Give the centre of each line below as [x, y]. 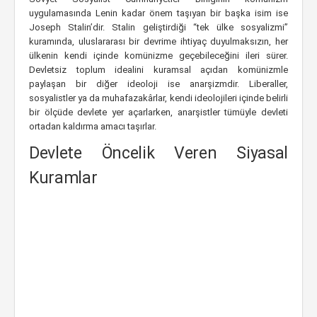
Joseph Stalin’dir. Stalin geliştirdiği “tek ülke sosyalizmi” [158, 27]
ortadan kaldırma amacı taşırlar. [93, 126]
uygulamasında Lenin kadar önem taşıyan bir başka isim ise [158, 13]
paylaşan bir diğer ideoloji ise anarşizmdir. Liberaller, [158, 84]
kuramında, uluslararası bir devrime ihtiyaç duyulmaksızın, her [158, 41]
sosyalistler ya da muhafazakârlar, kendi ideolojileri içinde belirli [158, 98]
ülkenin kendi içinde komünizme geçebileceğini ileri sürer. [158, 56]
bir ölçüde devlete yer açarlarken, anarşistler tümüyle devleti [158, 112]
